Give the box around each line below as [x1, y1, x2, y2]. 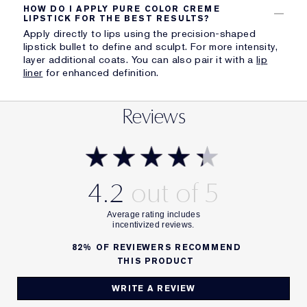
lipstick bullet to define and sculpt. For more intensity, [23, 39, 278, 53]
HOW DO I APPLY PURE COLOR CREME [23, 3, 220, 14]
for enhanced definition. [42, 65, 159, 79]
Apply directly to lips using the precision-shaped [23, 26, 256, 40]
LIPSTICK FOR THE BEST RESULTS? [23, 12, 210, 24]
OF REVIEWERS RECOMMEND [96, 241, 241, 253]
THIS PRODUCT [116, 255, 194, 267]
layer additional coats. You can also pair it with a [23, 52, 257, 66]
